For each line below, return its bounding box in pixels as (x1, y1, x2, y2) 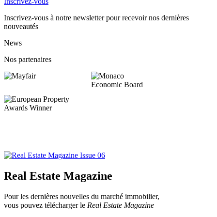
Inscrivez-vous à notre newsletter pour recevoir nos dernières (4, 13, 189, 22)
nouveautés (4, 22, 38, 31)
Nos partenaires (4, 55, 51, 63)
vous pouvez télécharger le (4, 201, 87, 209)
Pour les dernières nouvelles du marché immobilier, (4, 192, 159, 201)
